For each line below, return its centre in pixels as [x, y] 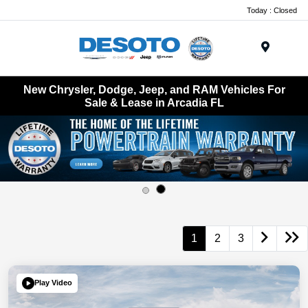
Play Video [53, 283]
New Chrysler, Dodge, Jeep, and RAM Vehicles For [154, 89]
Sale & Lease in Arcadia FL [154, 102]
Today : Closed [272, 10]
